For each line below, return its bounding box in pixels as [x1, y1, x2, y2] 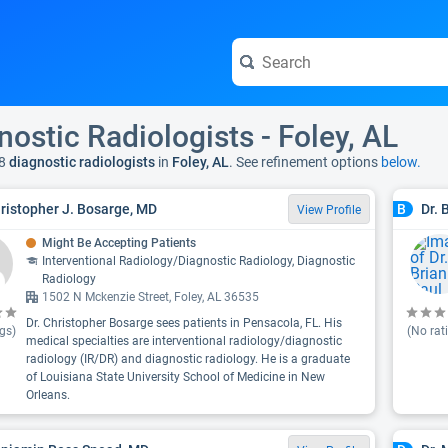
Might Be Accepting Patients [42, 236, 196, 250]
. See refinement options [229, 154, 381, 170]
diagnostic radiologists [6, 154, 155, 170]
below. [381, 154, 421, 170]
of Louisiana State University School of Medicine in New [26, 370, 325, 384]
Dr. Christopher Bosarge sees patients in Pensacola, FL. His [26, 316, 342, 330]
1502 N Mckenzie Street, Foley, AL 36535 [42, 290, 259, 304]
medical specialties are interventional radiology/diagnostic [26, 334, 342, 348]
